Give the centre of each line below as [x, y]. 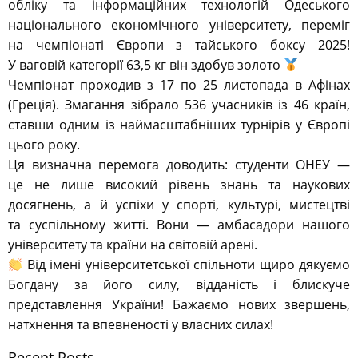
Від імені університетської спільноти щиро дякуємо [186, 265]
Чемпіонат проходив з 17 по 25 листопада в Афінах [179, 85]
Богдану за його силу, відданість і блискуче [179, 285]
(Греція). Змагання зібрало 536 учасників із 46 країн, [179, 105]
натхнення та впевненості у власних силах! [141, 325]
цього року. [44, 145]
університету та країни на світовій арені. [133, 245]
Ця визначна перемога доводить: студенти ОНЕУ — [179, 165]
